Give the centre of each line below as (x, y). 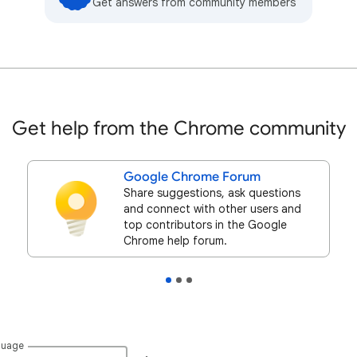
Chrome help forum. (175, 241)
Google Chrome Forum (192, 177)
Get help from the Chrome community (178, 128)
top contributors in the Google (205, 225)
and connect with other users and (212, 209)
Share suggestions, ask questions (212, 193)
